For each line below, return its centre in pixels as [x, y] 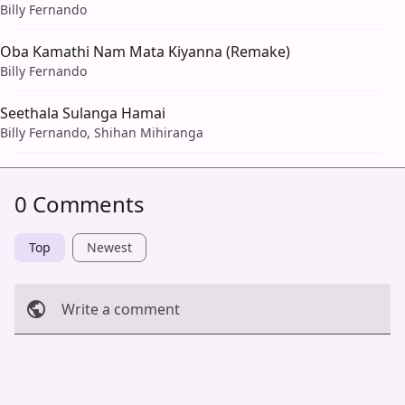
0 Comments [80, 204]
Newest [109, 248]
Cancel [46, 358]
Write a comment [121, 310]
